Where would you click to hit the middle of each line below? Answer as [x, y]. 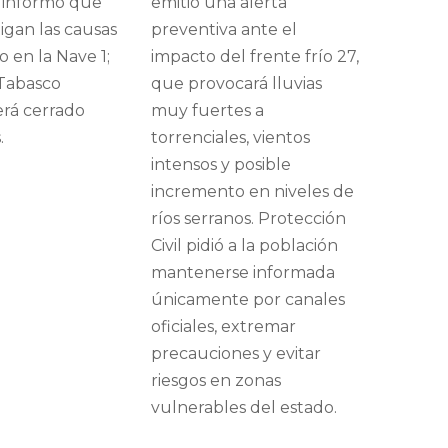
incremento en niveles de [252, 192]
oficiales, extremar [223, 327]
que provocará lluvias [236, 84]
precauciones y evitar [236, 354]
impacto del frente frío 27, [255, 57]
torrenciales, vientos [230, 138]
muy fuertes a [207, 111]
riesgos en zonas [216, 381]
